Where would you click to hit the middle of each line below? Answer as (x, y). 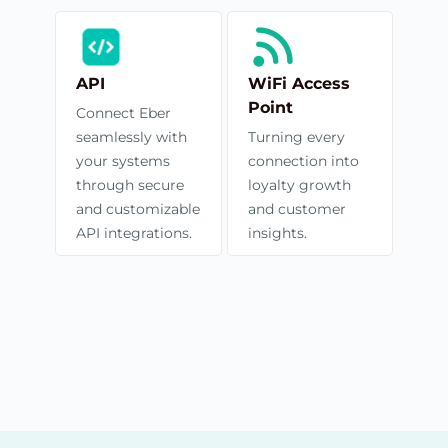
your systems (123, 160)
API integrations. (134, 232)
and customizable (138, 208)
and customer (296, 208)
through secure (130, 184)
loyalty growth (299, 184)
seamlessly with (131, 136)
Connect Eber (123, 112)
